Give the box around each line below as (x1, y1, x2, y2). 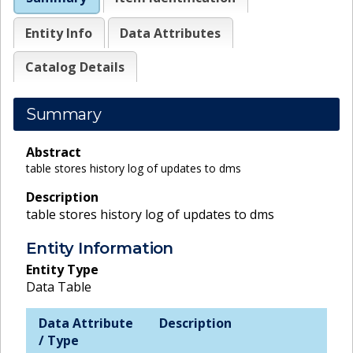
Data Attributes (120, 24, 221, 42)
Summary (26, 104, 102, 124)
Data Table (26, 277, 91, 295)
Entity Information (26, 238, 173, 258)
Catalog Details (25, 58, 125, 76)
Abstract (26, 143, 81, 161)
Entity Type (26, 260, 98, 278)
